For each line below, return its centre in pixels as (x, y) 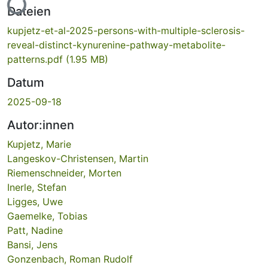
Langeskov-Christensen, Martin (78, 158)
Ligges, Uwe (35, 201)
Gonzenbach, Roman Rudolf (70, 259)
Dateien (29, 11)
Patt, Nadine (35, 230)
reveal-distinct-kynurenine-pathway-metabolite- (116, 45)
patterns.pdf (36, 59)
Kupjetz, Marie (39, 144)
